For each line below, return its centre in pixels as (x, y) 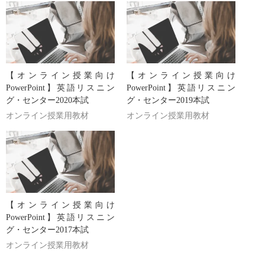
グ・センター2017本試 (47, 230)
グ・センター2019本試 (168, 101)
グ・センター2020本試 (47, 101)
